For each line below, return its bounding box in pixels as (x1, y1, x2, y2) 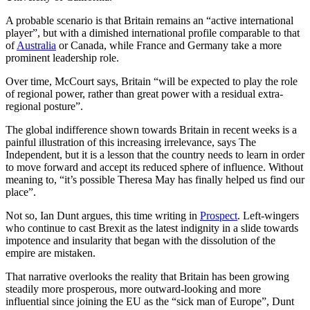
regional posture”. (6, 100, 83, 113)
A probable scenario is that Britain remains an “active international (6, 15, 293, 27)
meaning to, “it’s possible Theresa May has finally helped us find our (6, 174, 304, 186)
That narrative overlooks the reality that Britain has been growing (6, 271, 289, 283)
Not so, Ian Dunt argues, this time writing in (6, 210, 200, 222)
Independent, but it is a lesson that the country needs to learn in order (6, 149, 304, 161)
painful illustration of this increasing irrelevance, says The (6, 136, 256, 149)
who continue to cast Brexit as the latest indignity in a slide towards (6, 222, 298, 235)
